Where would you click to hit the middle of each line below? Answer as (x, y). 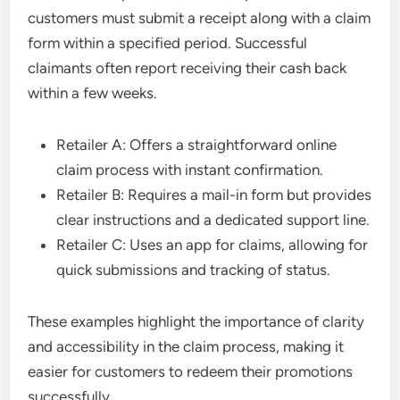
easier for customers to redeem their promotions (191, 372)
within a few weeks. (93, 93)
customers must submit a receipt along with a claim (200, 18)
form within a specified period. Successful (168, 43)
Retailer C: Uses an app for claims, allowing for (212, 245)
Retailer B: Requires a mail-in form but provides (214, 195)
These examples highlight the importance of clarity (196, 322)
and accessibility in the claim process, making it (186, 347)
